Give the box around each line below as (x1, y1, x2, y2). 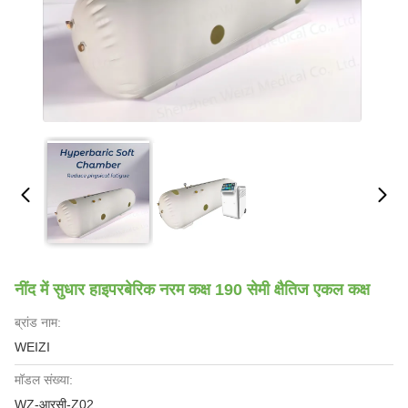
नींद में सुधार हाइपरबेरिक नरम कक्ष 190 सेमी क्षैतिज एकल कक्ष (15, 280, 370, 299)
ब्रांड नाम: (15, 315, 61, 330)
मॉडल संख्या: (15, 372, 73, 387)
